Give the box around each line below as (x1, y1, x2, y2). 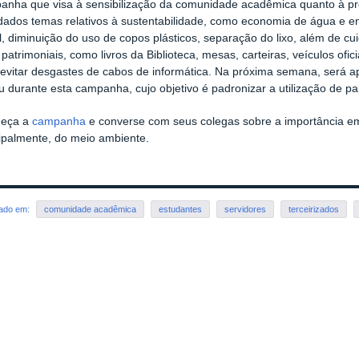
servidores (224, 204, 267, 215)
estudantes (159, 204, 203, 215)
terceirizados (288, 204, 340, 215)
